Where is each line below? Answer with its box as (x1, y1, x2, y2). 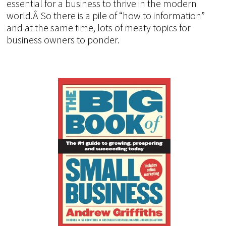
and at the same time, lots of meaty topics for (7, 21, 191, 34)
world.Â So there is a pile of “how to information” (7, 9, 205, 22)
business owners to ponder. (7, 33, 120, 46)
